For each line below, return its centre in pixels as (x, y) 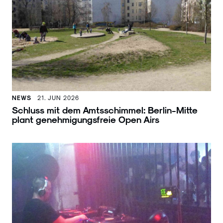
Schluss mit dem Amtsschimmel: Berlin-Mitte (105, 110)
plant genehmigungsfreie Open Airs (86, 119)
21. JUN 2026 (58, 97)
